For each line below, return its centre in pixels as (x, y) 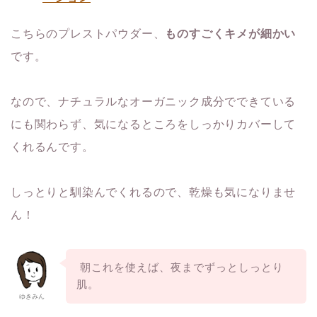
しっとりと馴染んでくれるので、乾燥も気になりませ (154, 192)
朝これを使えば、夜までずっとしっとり (180, 267)
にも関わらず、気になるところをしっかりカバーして (154, 124)
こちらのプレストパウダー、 (88, 33)
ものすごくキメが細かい (231, 33)
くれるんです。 (52, 146)
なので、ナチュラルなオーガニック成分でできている (154, 101)
